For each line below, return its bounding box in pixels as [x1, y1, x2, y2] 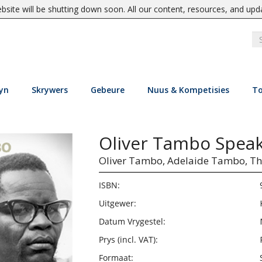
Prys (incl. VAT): [98, 234, 158, 245]
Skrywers [31, 84, 68, 95]
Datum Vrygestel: [98, 216, 166, 227]
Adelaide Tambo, [167, 154, 247, 167]
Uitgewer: [98, 198, 136, 209]
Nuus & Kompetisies [147, 84, 229, 95]
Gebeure [90, 84, 125, 95]
